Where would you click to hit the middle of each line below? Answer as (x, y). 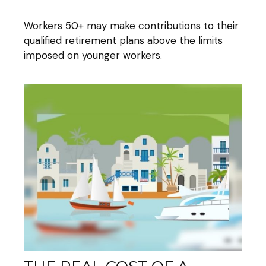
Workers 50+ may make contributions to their (131, 25)
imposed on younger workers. (93, 55)
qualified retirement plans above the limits (123, 40)
